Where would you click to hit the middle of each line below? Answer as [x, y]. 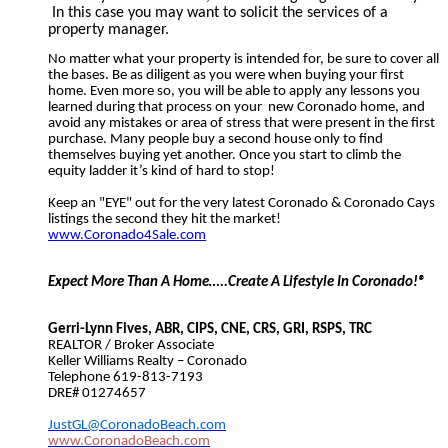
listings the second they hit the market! [164, 220]
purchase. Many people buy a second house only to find [215, 140]
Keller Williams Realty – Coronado [147, 361]
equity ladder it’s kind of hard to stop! [161, 172]
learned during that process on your [156, 108]
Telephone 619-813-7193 [125, 377]
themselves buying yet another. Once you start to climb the [224, 156]
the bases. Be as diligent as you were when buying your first [226, 76]
